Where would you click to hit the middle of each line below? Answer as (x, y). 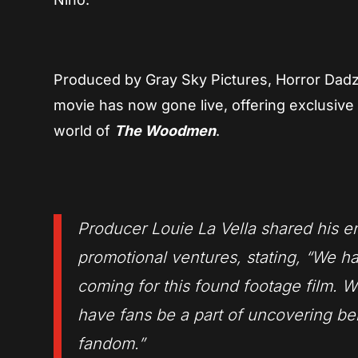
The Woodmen (165, 131)
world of (84, 131)
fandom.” (111, 344)
